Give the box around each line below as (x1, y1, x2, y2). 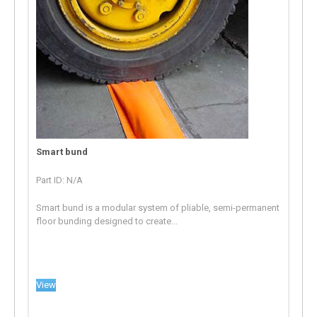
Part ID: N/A (36, 174, 83, 185)
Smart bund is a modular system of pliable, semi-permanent (36, 202, 280, 213)
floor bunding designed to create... (36, 215, 178, 226)
